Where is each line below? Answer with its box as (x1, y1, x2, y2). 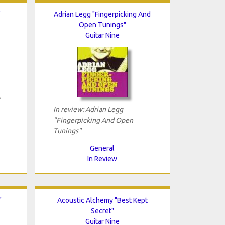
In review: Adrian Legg (53, 105, 123, 114)
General (90, 144, 115, 152)
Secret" (90, 206, 114, 215)
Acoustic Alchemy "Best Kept (57, 196, 148, 204)
